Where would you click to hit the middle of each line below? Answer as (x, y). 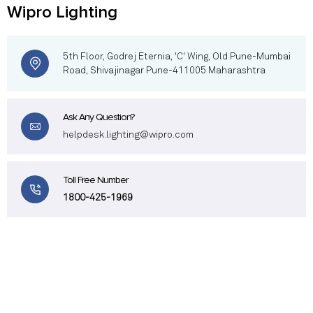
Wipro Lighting (62, 13)
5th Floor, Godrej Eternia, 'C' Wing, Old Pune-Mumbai (177, 57)
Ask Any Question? (99, 117)
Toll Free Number (95, 180)
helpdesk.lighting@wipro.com (128, 135)
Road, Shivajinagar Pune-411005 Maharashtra (164, 71)
